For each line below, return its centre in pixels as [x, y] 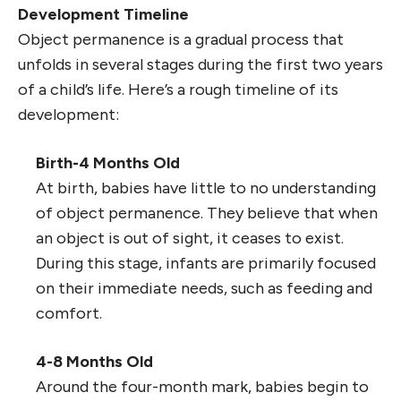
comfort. [69, 314]
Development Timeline [103, 15]
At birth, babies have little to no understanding [206, 188]
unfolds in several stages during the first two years [200, 65]
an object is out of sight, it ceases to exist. [190, 239]
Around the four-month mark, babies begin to [202, 387]
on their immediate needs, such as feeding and [204, 289]
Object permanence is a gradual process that [181, 40]
